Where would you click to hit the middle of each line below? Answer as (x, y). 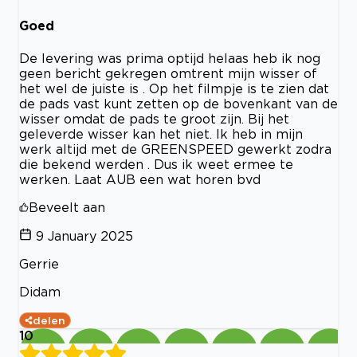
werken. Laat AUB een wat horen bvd (140, 179)
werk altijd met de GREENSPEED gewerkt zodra (175, 149)
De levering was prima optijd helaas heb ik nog (170, 58)
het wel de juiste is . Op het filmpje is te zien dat (174, 88)
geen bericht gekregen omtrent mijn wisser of (168, 73)
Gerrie (39, 263)
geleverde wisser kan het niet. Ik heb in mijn (161, 133)
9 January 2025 (84, 235)
